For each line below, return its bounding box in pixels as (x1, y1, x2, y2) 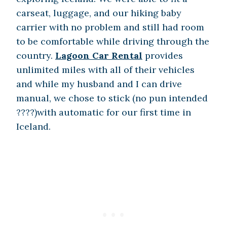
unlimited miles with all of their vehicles (16, 64, 195, 76)
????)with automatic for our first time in (16, 106, 191, 119)
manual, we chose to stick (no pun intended (16, 92, 208, 104)
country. (16, 50, 55, 62)
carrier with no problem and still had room (16, 21, 204, 33)
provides (142, 50, 183, 62)
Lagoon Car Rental (55, 50, 142, 62)
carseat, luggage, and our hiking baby (16, 7, 181, 19)
